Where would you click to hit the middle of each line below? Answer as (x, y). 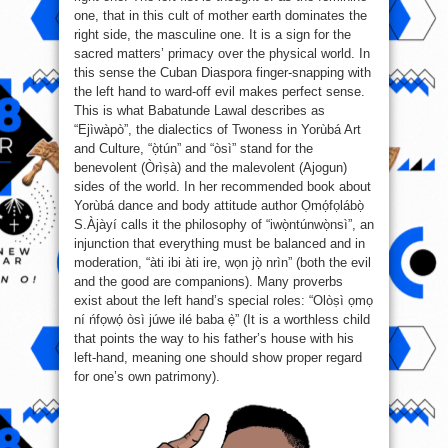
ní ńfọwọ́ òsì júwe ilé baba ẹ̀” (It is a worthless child (222, 319)
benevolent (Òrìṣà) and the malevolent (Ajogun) (210, 167)
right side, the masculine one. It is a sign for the (212, 34)
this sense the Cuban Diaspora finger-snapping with (222, 72)
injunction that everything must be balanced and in (219, 243)
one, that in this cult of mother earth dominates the (220, 15)
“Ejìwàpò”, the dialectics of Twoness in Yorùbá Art (217, 129)
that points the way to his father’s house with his (214, 338)
